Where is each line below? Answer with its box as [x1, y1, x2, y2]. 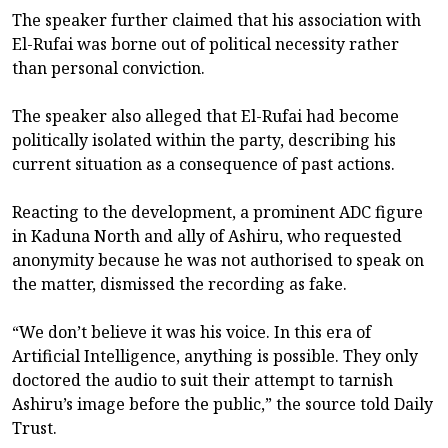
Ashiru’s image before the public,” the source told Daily [12, 393, 433, 416]
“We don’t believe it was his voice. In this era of [12, 321, 371, 344]
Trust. [12, 417, 57, 440]
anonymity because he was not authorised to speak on [12, 249, 424, 272]
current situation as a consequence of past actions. [12, 153, 395, 176]
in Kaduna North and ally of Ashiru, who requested [12, 225, 402, 248]
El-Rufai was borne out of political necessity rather [12, 33, 399, 56]
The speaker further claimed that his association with [12, 9, 421, 32]
